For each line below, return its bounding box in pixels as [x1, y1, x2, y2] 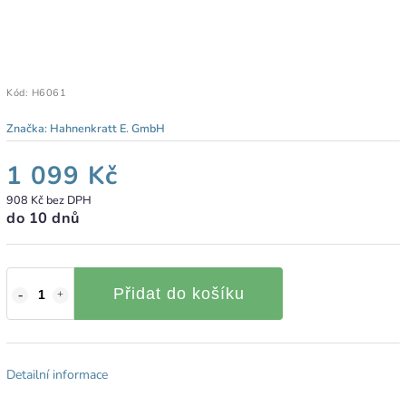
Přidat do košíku [112, 284, 245, 303]
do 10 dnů [6, 207, 80, 228]
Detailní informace [6, 365, 108, 383]
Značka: [6, 120, 50, 136]
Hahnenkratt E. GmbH [50, 120, 165, 136]
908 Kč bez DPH [6, 191, 92, 208]
